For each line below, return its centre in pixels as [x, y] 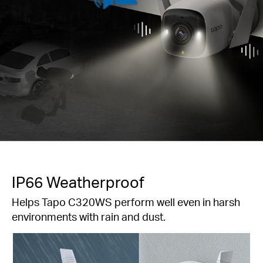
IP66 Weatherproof [78, 182]
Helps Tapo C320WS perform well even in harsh [126, 202]
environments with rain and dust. [89, 217]
